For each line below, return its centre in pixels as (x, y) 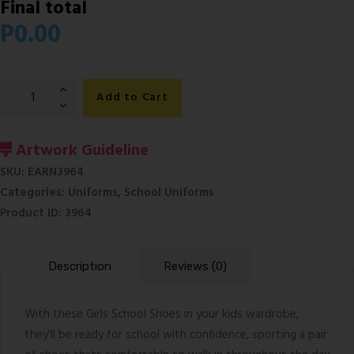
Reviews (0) (195, 266)
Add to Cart (132, 98)
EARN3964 (56, 172)
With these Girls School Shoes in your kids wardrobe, (162, 314)
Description (80, 266)
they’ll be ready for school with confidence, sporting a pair (176, 335)
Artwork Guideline (80, 151)
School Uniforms (169, 192)
